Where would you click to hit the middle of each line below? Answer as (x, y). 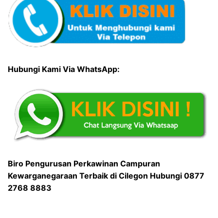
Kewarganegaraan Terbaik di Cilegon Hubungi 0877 (106, 176)
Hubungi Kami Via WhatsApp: (64, 69)
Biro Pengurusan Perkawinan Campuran (84, 164)
